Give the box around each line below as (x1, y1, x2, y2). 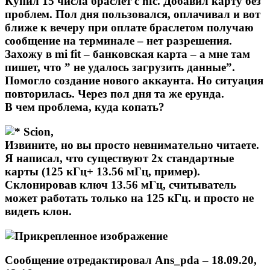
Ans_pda (155, 254, 199, 267)
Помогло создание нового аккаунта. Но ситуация (5, 74, 263, 87)
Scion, (24, 125, 54, 138)
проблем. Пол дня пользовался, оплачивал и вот (5, 8, 260, 21)
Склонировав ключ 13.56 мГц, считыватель (5, 178, 236, 191)
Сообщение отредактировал (5, 254, 155, 267)
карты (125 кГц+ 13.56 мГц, (5, 165, 154, 178)
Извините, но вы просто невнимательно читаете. (5, 138, 259, 151)
